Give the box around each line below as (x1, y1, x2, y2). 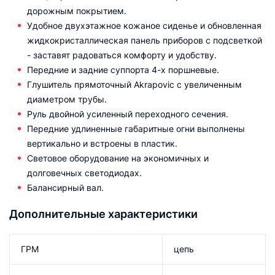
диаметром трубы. (27, 94, 107, 104)
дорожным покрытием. (27, 6, 126, 16)
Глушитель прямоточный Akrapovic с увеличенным (27, 79, 242, 90)
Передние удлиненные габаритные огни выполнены (27, 123, 245, 134)
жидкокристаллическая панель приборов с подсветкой (27, 35, 262, 45)
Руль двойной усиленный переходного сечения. (27, 109, 228, 119)
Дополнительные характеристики (9, 207, 198, 220)
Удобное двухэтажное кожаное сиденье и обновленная (27, 20, 261, 31)
